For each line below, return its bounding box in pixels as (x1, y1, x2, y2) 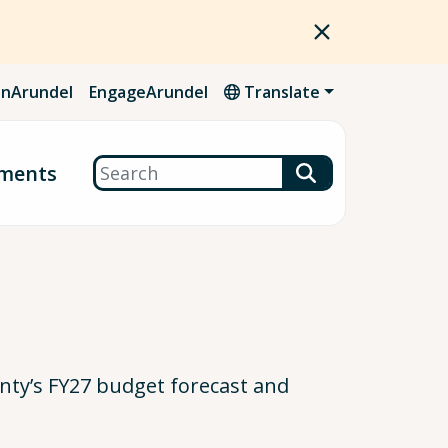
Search (95, 158, 154, 182)
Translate (240, 81, 321, 103)
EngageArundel (89, 81, 209, 103)
